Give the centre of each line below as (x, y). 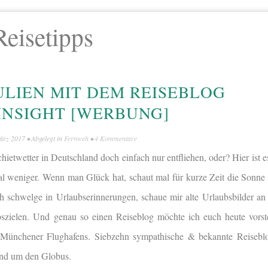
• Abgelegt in (45, 138)
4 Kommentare (116, 138)
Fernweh (76, 138)
